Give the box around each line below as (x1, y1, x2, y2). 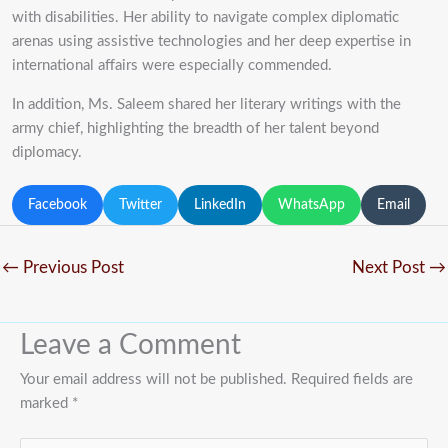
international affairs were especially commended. (12, 57, 332, 73)
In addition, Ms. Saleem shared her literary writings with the (12, 96, 401, 112)
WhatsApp (278, 197, 345, 212)
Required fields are (291, 371, 413, 387)
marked (20, 395, 72, 411)
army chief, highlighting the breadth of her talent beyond (12, 120, 379, 136)
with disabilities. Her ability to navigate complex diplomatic (12, 9, 399, 25)
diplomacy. (12, 144, 82, 160)
